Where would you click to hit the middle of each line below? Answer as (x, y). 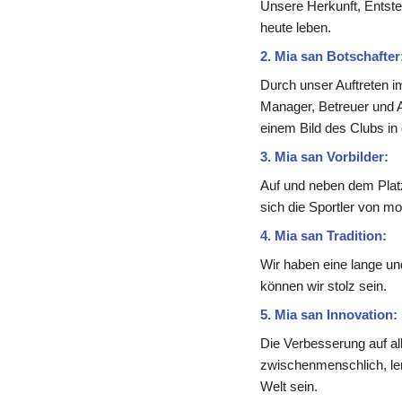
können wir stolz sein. (323, 286)
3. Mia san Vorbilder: (324, 157)
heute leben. (295, 28)
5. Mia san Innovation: (328, 315)
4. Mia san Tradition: (323, 236)
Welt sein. (288, 387)
